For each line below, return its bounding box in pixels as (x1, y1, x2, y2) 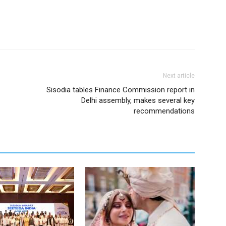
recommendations (134, 106, 195, 116)
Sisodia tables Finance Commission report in (46, 85, 195, 94)
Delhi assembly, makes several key (81, 96, 195, 105)
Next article (163, 72, 195, 79)
